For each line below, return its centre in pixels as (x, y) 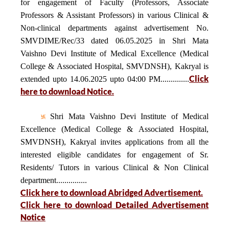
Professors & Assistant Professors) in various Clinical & (114, 15)
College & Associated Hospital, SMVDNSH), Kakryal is (114, 66)
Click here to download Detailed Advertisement (114, 205)
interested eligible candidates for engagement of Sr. (114, 155)
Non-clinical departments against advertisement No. (114, 28)
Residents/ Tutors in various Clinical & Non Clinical (114, 167)
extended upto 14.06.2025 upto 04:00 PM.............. (105, 79)
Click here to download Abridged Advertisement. (112, 192)
